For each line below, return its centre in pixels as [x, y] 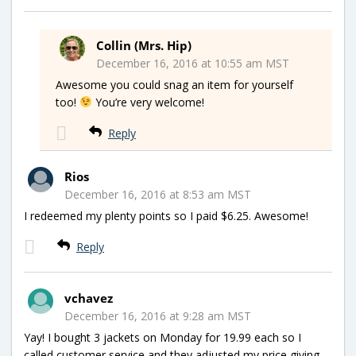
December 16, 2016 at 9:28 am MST [158, 315]
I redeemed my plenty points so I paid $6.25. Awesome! [166, 215]
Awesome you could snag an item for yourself [174, 84]
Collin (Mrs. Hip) [144, 45]
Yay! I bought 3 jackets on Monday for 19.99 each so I [163, 337]
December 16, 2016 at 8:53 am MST [158, 194]
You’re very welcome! [148, 102]
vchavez [89, 298]
